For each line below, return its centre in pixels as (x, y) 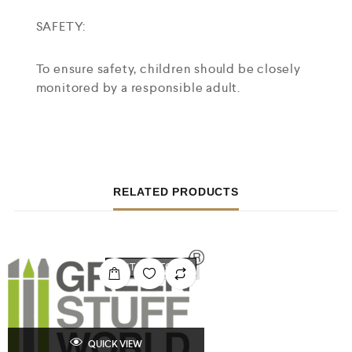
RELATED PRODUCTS (176, 192)
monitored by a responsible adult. (138, 88)
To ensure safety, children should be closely (168, 69)
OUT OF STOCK (151, 267)
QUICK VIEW (114, 345)
